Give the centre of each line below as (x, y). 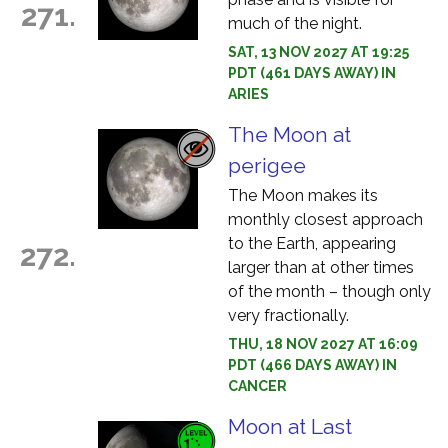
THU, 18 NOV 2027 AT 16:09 (323, 344)
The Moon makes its (303, 195)
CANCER (257, 386)
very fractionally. (288, 315)
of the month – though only (329, 291)
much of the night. (295, 23)
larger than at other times (321, 267)
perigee (267, 165)
